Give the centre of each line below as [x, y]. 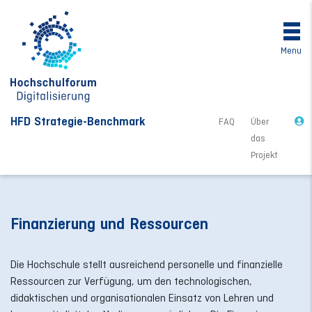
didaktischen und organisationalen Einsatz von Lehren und [142, 298]
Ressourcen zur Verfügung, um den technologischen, [131, 281]
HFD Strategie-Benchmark [78, 122]
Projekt [265, 155]
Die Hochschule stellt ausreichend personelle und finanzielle [147, 265]
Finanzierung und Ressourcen [109, 224]
